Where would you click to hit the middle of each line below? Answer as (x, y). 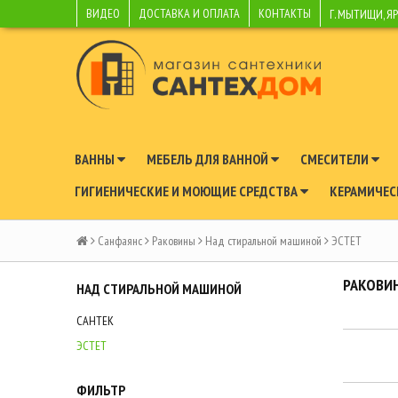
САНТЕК (95, 321)
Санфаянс (120, 241)
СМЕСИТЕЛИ (336, 159)
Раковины (174, 241)
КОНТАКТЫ (285, 13)
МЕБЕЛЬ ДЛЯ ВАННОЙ (209, 159)
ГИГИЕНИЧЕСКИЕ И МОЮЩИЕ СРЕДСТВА (187, 191)
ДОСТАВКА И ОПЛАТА (189, 13)
